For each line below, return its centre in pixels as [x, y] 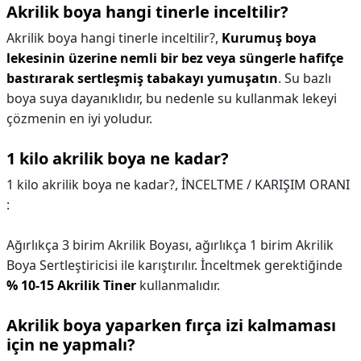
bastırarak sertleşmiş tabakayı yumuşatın [142, 78]
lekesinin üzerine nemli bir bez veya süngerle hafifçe [175, 58]
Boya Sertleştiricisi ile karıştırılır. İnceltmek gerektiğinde [174, 265]
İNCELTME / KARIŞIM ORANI [266, 185]
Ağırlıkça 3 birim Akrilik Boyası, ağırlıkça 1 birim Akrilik [170, 245]
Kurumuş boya [269, 38]
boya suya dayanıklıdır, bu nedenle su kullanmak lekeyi [172, 98]
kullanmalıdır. [178, 285]
